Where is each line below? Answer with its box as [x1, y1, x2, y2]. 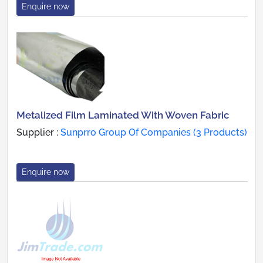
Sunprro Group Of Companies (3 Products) [60, 127, 247, 139]
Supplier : [16, 127, 60, 139]
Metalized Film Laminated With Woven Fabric [16, 109, 230, 122]
